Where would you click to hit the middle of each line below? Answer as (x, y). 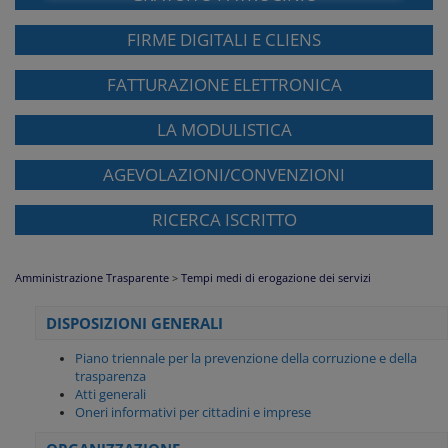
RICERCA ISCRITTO (224, 220)
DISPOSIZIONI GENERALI (134, 323)
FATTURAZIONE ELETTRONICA (224, 85)
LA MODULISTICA (224, 130)
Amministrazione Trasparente (92, 278)
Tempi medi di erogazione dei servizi (276, 278)
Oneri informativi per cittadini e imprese (193, 413)
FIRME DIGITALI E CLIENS (224, 40)
